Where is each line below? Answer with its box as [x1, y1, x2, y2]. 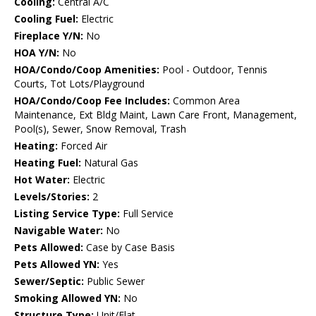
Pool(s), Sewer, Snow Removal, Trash [14, 122, 186, 136]
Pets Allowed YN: [14, 257, 99, 272]
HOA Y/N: [14, 46, 59, 60]
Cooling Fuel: [14, 12, 78, 26]
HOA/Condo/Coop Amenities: [14, 63, 159, 77]
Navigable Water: [14, 224, 103, 238]
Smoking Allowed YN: [14, 291, 121, 305]
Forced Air [58, 139, 107, 153]
